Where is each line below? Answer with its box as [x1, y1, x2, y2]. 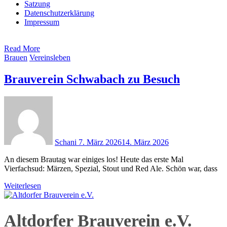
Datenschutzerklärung [24, 9, 94, 18]
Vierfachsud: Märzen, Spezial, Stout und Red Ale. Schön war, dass [4, 164, 217, 173]
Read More [4, 44, 40, 53]
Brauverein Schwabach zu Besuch [4, 72, 180, 86]
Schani [55, 138, 79, 147]
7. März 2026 [79, 138, 122, 147]
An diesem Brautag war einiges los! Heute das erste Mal [4, 155, 183, 164]
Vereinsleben [29, 53, 70, 62]
